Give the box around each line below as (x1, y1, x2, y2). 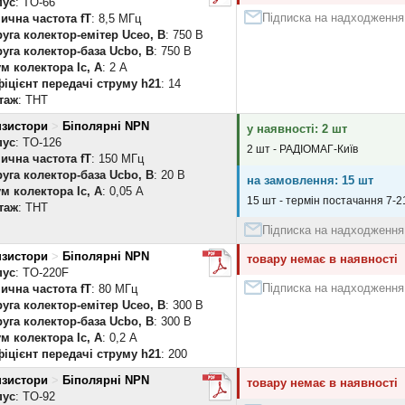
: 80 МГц (91, 282, 137, 296)
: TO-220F (15, 266, 69, 279)
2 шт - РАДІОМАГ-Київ (247, 143, 358, 155)
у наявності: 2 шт (247, 122, 347, 136)
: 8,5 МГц (91, 12, 141, 25)
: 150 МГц (91, 152, 144, 165)
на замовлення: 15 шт (247, 174, 373, 187)
